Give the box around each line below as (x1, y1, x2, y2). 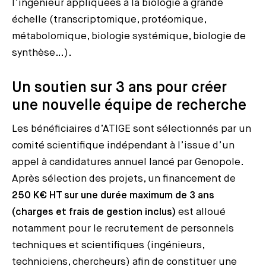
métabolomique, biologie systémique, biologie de (12, 31, 246, 42)
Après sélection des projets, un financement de (12, 173, 236, 184)
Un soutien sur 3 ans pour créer (12, 80, 227, 96)
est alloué (176, 207, 226, 217)
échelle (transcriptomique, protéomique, (12, 14, 206, 25)
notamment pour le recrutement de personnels (12, 223, 234, 234)
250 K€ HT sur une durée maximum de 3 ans (12, 190, 214, 201)
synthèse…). (12, 47, 72, 58)
